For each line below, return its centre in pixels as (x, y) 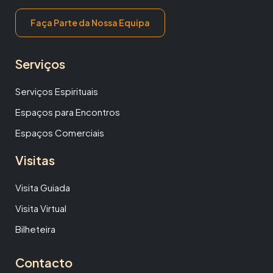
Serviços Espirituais (57, 91)
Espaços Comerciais (60, 133)
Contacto (44, 263)
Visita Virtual (41, 208)
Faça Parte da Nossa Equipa (90, 23)
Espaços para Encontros (68, 112)
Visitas (35, 160)
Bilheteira (35, 229)
